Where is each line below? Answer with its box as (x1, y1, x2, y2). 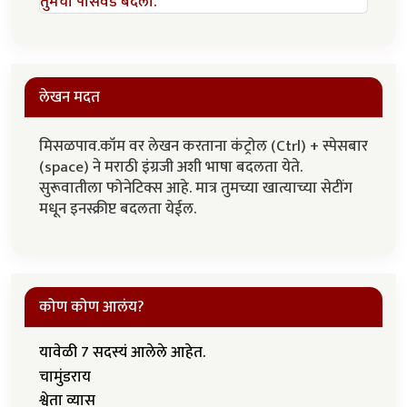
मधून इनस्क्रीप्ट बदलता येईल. (39, 196, 200, 223)
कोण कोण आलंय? (39, 294, 144, 321)
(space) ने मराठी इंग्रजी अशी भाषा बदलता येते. (39, 154, 303, 181)
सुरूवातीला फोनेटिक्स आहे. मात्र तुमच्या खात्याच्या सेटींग (39, 175, 352, 202)
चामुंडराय (39, 363, 91, 390)
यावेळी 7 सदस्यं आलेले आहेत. (39, 340, 205, 366)
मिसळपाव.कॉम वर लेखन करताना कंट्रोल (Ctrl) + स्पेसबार (39, 134, 368, 160)
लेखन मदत (39, 84, 100, 111)
